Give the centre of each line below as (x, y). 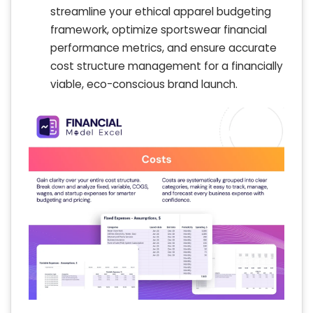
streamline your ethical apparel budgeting (161, 12)
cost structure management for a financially (167, 66)
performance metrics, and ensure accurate (163, 48)
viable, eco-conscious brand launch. (144, 85)
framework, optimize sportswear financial (159, 30)
